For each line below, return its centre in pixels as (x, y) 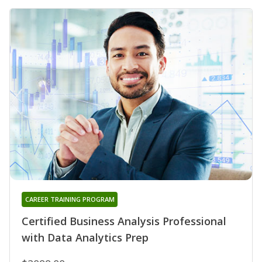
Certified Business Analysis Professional (124, 221)
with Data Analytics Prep (85, 238)
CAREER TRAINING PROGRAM (70, 199)
